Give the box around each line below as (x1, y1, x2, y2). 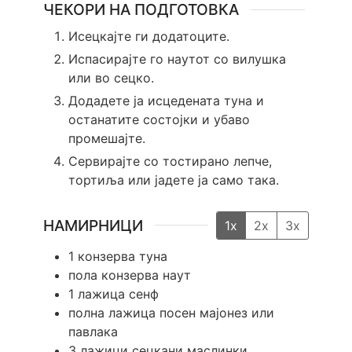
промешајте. (68, 130, 145, 146)
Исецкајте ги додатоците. (68, 27, 229, 44)
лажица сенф (77, 286, 159, 302)
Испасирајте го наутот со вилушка (68, 50, 286, 67)
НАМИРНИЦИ (42, 215, 143, 235)
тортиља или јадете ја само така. (68, 171, 279, 188)
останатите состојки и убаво (68, 111, 250, 127)
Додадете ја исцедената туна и (68, 92, 264, 108)
